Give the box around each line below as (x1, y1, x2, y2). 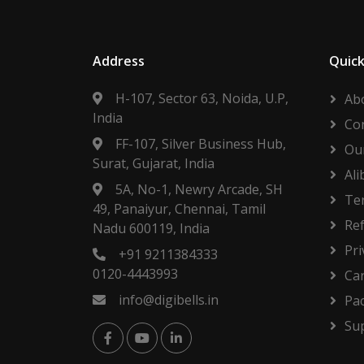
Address (93, 51, 145, 70)
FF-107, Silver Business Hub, (115, 134, 286, 153)
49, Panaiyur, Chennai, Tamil (93, 199, 266, 218)
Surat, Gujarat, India (93, 154, 214, 172)
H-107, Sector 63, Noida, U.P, (115, 89, 288, 107)
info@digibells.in (119, 290, 219, 309)
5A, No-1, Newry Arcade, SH (115, 180, 283, 198)
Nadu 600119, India (93, 219, 210, 237)
